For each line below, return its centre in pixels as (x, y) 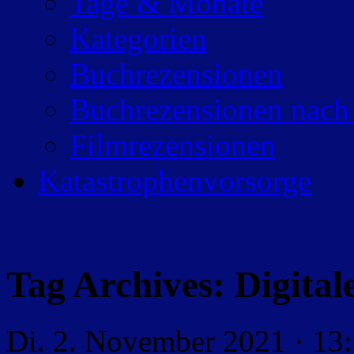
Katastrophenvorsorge (175, 181)
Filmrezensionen (173, 145)
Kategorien (138, 38)
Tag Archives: (121, 285)
